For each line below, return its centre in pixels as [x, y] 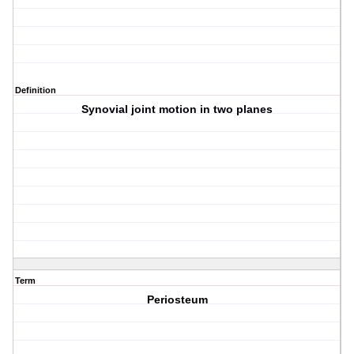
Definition [36, 90]
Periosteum [177, 300]
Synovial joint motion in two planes [177, 109]
